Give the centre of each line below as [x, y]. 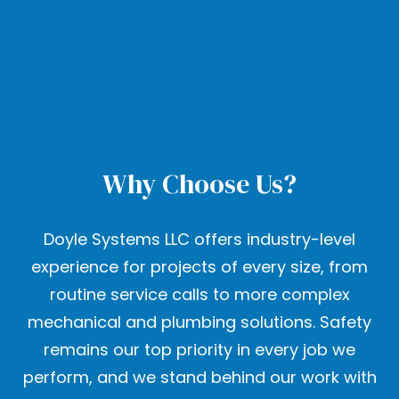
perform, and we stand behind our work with [199, 378]
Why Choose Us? [199, 184]
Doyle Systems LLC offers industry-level [199, 240]
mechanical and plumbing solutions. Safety [199, 322]
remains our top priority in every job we [199, 350]
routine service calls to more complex [199, 295]
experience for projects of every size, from [199, 267]
